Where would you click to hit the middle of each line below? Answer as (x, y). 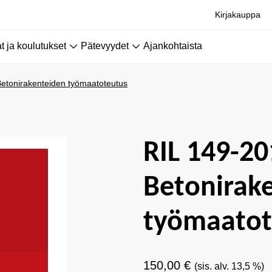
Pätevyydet (105, 46)
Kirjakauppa (238, 15)
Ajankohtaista (173, 46)
